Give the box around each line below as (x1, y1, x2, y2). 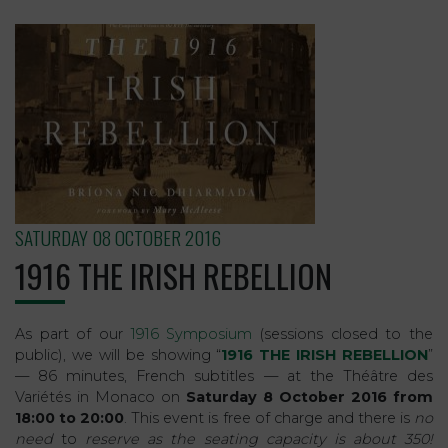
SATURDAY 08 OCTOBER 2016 (15, 223, 221, 252)
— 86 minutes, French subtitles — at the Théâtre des (15, 367, 433, 385)
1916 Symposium (130, 325, 253, 343)
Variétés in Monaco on (15, 388, 186, 406)
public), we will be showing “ (15, 346, 222, 364)
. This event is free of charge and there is (124, 409, 415, 427)
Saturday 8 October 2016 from (186, 388, 433, 406)
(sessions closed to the (252, 325, 434, 343)
